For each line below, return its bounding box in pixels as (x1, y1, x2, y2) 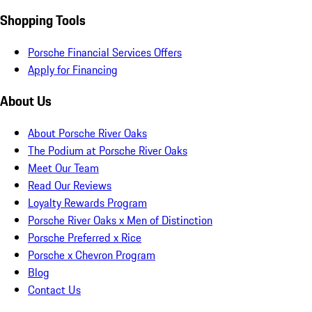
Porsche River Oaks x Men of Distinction (28, 211, 212, 228)
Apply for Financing (28, 61, 118, 78)
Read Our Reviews (28, 176, 111, 194)
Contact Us (28, 281, 81, 298)
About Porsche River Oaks (28, 124, 147, 141)
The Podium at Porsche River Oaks (28, 141, 187, 159)
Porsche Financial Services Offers (28, 43, 182, 61)
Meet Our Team (28, 159, 99, 176)
